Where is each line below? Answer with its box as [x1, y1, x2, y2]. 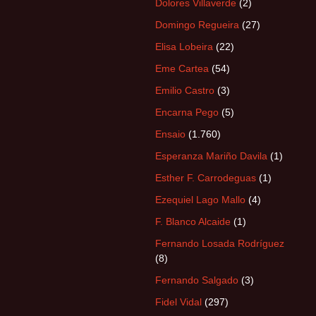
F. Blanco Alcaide [155, 216, 231, 227]
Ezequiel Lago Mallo [155, 194, 245, 205]
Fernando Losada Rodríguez [155, 238, 284, 249]
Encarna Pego [155, 107, 219, 118]
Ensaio [155, 128, 186, 140]
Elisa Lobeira [155, 41, 213, 52]
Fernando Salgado [155, 274, 238, 286]
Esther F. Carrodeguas [155, 172, 256, 183]
